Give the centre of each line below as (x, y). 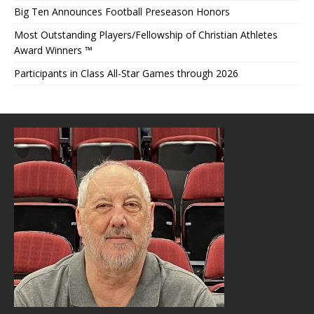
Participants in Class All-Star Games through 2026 (126, 73)
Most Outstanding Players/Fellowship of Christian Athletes (146, 34)
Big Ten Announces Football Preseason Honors (122, 11)
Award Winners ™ (53, 50)
